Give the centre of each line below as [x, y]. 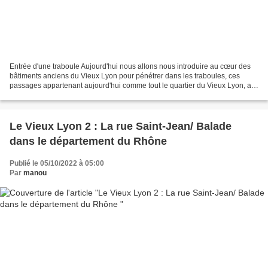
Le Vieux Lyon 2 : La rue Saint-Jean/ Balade [121, 127]
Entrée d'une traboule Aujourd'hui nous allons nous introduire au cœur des [130, 67]
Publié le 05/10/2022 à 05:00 [57, 164]
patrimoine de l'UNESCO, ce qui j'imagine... [80, 95]
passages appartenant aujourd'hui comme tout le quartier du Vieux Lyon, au [133, 86]
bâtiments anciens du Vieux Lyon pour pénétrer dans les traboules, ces [125, 76]
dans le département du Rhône [88, 141]
